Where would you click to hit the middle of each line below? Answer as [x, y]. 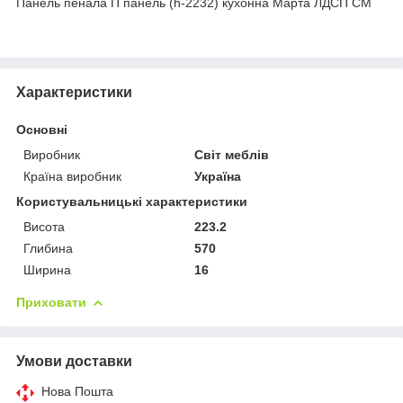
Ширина [47, 270]
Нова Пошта [77, 391]
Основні [42, 130]
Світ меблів [232, 155]
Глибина [48, 248]
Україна [218, 176]
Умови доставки [74, 361]
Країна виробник [72, 176]
